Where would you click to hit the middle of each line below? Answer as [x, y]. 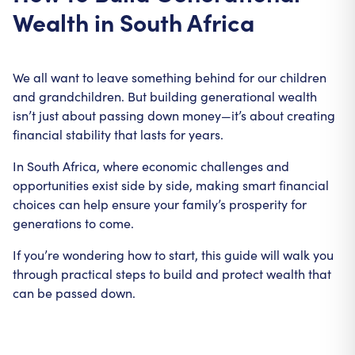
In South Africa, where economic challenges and [151, 166]
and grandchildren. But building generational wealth [165, 96]
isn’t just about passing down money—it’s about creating [174, 115]
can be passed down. [74, 293]
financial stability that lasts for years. [118, 134]
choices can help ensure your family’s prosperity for [160, 204]
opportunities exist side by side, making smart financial [171, 185]
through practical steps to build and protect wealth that [172, 274]
